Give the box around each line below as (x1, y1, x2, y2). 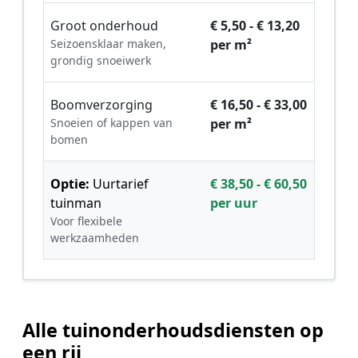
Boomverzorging (50, 95, 153, 113)
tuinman (50, 193, 101, 212)
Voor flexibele (50, 213, 122, 229)
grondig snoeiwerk (50, 52, 151, 68)
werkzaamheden (50, 229, 139, 245)
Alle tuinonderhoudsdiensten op (22, 316, 324, 343)
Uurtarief (89, 174, 149, 193)
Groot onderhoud (50, 16, 158, 34)
